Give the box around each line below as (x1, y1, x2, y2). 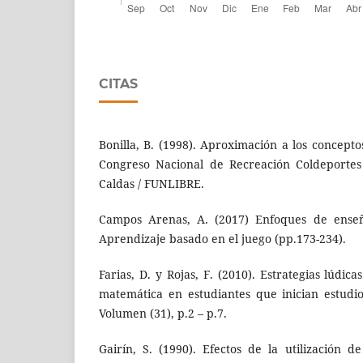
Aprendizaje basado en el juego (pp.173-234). (99, 231, 346, 247)
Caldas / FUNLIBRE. (99, 176, 204, 192)
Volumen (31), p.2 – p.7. (99, 305, 227, 322)
